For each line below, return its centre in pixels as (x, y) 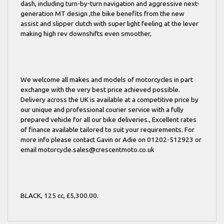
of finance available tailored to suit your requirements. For (107, 129)
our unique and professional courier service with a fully (102, 109)
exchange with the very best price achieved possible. (100, 89)
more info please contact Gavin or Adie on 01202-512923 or (111, 139)
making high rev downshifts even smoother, (86, 33)
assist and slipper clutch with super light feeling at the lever (109, 23)
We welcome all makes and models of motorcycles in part (107, 79)
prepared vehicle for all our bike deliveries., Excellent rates (108, 119)
